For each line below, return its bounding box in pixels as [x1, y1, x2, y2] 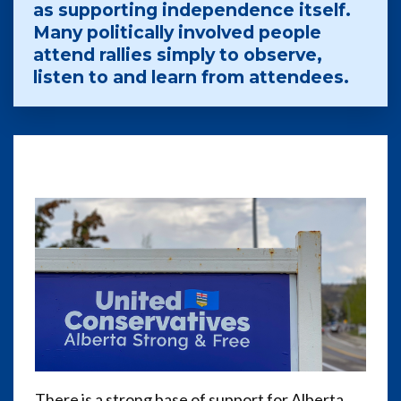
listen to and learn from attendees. [32, 66, 349, 88]
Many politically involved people [32, 21, 321, 43]
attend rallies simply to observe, [32, 44, 322, 65]
